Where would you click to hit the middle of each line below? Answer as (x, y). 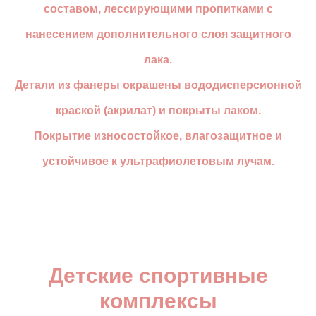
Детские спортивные (158, 275)
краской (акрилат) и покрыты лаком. (158, 110)
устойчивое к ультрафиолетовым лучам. (158, 161)
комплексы (158, 301)
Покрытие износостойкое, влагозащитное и (158, 136)
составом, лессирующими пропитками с (158, 9)
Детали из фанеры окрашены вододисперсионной (158, 85)
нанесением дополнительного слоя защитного (158, 34)
